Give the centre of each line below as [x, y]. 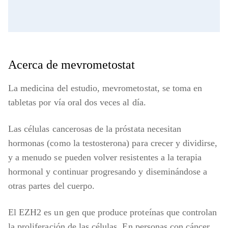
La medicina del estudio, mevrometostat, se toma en [105, 88]
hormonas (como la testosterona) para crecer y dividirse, [113, 143]
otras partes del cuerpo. [53, 186]
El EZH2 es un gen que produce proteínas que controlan [113, 212]
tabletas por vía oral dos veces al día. [78, 103]
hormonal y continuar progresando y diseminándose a [108, 172]
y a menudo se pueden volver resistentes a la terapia [105, 158]
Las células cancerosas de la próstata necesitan [95, 129]
